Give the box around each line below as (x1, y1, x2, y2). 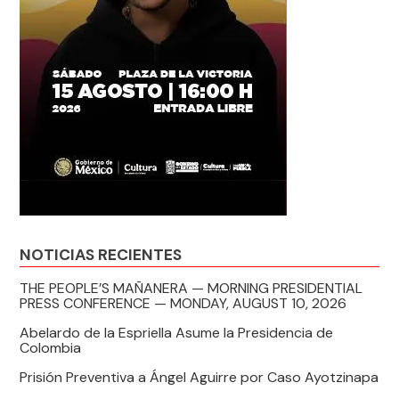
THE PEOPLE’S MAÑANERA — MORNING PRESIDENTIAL (20, 278, 363, 297)
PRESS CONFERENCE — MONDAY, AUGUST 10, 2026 (20, 293, 347, 313)
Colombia (20, 338, 82, 357)
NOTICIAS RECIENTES (20, 244, 183, 265)
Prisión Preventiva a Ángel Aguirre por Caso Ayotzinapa (20, 367, 379, 387)
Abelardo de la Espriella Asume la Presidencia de (20, 322, 334, 342)
